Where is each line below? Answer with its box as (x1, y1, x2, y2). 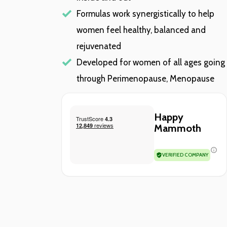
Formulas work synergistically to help (77, 8, 214, 19)
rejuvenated (77, 41, 121, 51)
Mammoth (154, 122, 201, 134)
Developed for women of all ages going (77, 57, 225, 67)
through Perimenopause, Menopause (77, 73, 214, 84)
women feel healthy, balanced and (77, 24, 206, 35)
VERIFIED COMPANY (162, 151, 208, 158)
